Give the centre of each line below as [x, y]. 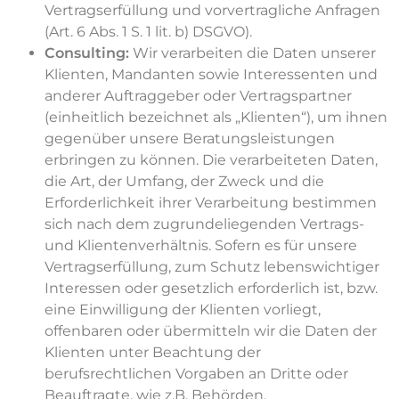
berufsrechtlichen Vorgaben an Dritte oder [196, 374]
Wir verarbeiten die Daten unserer [254, 53]
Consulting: [89, 53]
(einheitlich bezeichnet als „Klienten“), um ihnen [216, 118]
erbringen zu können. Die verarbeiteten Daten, [211, 160]
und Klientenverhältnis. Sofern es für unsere [201, 246]
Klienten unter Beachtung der [153, 353]
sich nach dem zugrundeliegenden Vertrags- [204, 224]
